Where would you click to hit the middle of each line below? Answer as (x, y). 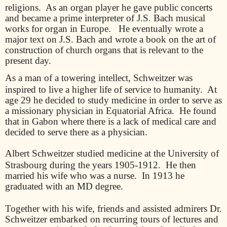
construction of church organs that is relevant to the (104, 50)
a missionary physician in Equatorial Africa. (90, 111)
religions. (23, 7)
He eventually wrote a (161, 28)
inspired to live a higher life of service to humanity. (104, 90)
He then (181, 165)
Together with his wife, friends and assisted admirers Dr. (113, 209)
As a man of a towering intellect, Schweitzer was (99, 78)
